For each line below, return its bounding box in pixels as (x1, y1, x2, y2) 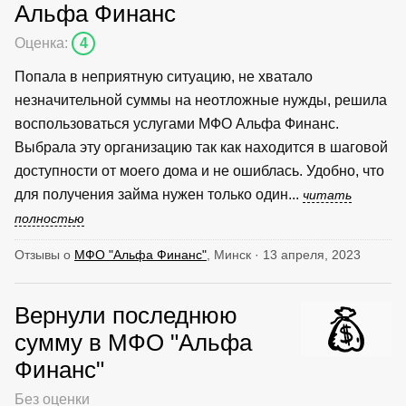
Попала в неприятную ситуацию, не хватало (14, 68, 313, 84)
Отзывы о (14, 246, 74, 262)
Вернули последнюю (14, 302, 237, 328)
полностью (14, 210, 84, 226)
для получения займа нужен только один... (14, 186, 303, 202)
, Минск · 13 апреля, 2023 (207, 246, 361, 262)
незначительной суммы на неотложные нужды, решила (14, 92, 387, 108)
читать (303, 187, 352, 202)
